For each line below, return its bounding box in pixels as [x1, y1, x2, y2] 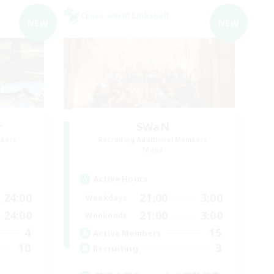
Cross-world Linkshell [81, 10, 169, 21]
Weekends [85, 210, 128, 221]
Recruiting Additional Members [98, 135, 208, 144]
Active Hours [93, 173, 148, 184]
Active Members [93, 227, 161, 239]
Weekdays [85, 192, 128, 203]
